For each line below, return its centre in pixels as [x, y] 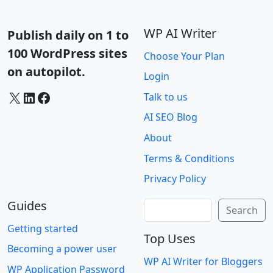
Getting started [43, 228]
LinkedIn [26, 97]
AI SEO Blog [171, 117]
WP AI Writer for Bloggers [203, 261]
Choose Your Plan [184, 56]
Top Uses [170, 238]
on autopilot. [46, 71]
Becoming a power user [62, 249]
